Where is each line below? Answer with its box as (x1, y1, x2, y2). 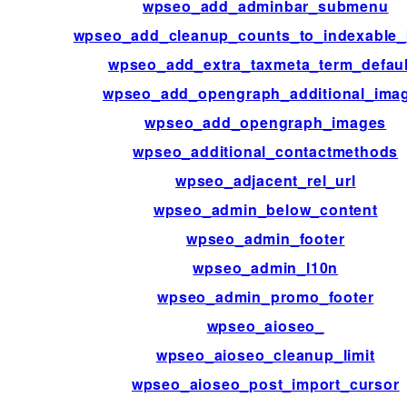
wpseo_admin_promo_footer (157, 286, 374, 308)
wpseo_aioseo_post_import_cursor (131, 373, 400, 395)
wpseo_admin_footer (186, 228, 345, 250)
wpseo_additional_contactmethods (133, 141, 399, 163)
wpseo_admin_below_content (153, 199, 378, 221)
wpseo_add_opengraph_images (144, 112, 387, 134)
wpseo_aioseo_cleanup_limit (155, 344, 375, 366)
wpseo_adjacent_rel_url (174, 170, 356, 192)
